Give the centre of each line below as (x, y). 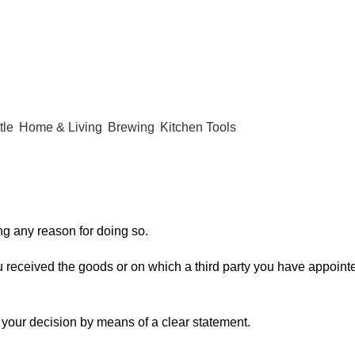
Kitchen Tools (198, 127)
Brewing (131, 127)
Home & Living (61, 127)
